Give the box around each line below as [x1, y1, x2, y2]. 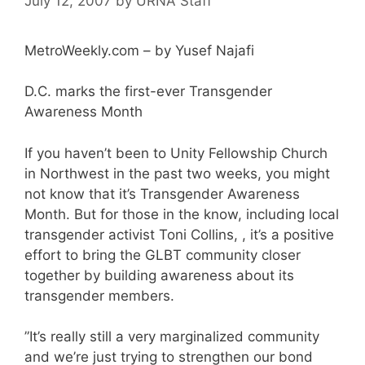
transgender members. [24, 287, 174, 304]
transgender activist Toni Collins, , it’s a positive [24, 226, 334, 243]
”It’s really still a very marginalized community [24, 328, 319, 345]
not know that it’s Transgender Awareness [24, 185, 300, 202]
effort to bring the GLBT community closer [24, 246, 301, 263]
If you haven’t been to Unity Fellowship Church [24, 144, 328, 161]
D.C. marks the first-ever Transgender [24, 83, 272, 99]
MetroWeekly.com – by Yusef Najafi [24, 42, 254, 59]
